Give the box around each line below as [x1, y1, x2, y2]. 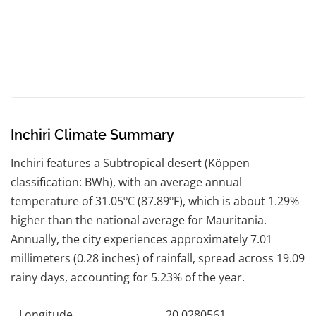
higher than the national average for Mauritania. [11, 212, 267, 228]
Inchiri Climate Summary [11, 126, 174, 143]
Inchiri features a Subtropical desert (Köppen [11, 154, 250, 171]
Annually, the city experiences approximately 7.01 [11, 231, 272, 247]
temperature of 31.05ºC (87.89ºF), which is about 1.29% [11, 193, 299, 209]
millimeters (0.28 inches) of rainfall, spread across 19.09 [11, 250, 305, 266]
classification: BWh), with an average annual [11, 174, 242, 190]
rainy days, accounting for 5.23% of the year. [11, 269, 245, 285]
